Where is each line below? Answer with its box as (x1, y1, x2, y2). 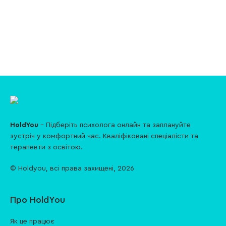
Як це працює (10, 218, 54, 225)
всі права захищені (50, 165, 114, 172)
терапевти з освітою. (10, 144, 83, 151)
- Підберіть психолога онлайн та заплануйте (38, 122, 191, 129)
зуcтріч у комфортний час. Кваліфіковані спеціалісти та (10, 133, 198, 140)
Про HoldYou (10, 195, 65, 204)
